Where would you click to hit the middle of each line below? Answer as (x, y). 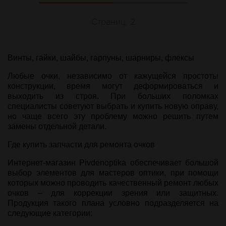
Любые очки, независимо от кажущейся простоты (113, 76)
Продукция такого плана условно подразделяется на (113, 203)
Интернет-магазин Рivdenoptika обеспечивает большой (113, 163)
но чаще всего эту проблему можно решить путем (113, 116)
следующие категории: (50, 213)
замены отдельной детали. (57, 126)
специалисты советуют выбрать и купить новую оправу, (113, 106)
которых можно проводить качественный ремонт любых (113, 183)
